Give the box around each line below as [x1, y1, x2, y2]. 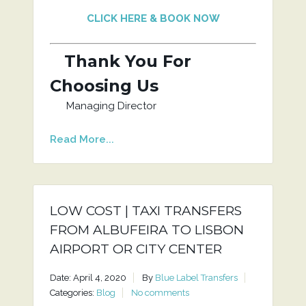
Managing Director [49, 100, 156, 112]
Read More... [49, 133, 114, 145]
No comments [130, 288, 189, 298]
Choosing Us [49, 76, 158, 96]
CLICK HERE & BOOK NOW [86, 12, 220, 25]
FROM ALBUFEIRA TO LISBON [49, 222, 244, 238]
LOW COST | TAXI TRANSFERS [49, 203, 242, 219]
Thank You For [49, 51, 191, 71]
